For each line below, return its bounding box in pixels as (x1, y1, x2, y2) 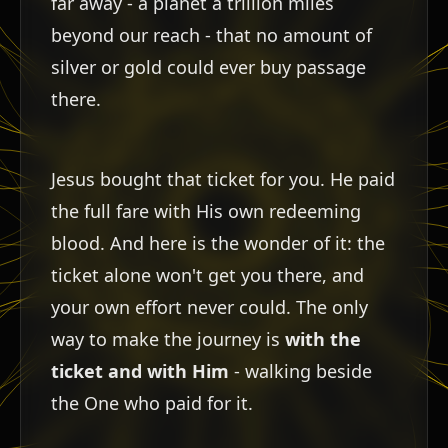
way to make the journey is (51, 326, 285, 351)
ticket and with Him (51, 358, 229, 383)
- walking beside (229, 358, 372, 383)
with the (285, 326, 361, 351)
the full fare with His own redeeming (51, 198, 361, 223)
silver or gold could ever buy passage (51, 54, 366, 79)
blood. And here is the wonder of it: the (51, 230, 385, 255)
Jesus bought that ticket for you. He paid (51, 166, 395, 191)
